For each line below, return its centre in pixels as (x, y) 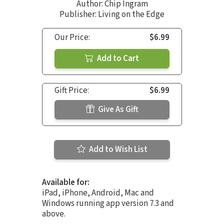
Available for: (66, 182)
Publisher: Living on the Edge (112, 14)
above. (54, 214)
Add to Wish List (117, 149)
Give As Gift (117, 109)
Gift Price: (72, 90)
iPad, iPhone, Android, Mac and (98, 193)
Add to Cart (117, 58)
